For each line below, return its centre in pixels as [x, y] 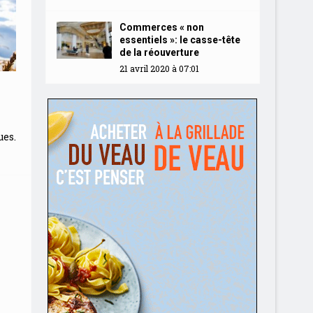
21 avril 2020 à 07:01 [159, 68]
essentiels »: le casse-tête [180, 40]
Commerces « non [161, 27]
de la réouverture [159, 52]
